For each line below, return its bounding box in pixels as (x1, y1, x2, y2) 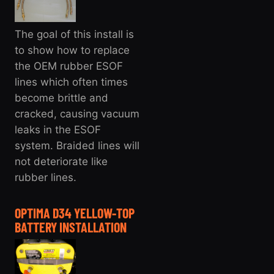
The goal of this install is (15, 28, 134, 40)
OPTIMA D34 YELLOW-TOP (15, 204, 135, 221)
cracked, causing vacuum (15, 107, 139, 120)
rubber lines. (15, 171, 76, 183)
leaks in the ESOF (15, 123, 101, 136)
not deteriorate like (15, 155, 108, 168)
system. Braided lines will (15, 139, 139, 152)
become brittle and (15, 91, 108, 104)
